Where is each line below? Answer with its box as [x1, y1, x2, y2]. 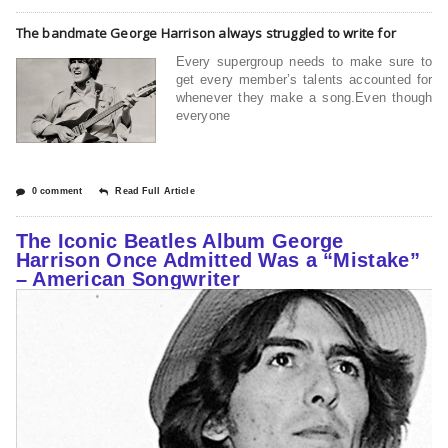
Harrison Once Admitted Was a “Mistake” [15, 248, 420, 271]
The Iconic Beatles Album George [15, 229, 344, 252]
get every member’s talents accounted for [175, 71, 433, 87]
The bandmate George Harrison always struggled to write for [15, 23, 396, 42]
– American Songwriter [15, 267, 240, 290]
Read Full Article [115, 185, 195, 196]
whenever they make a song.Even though [175, 89, 433, 105]
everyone [175, 107, 231, 123]
